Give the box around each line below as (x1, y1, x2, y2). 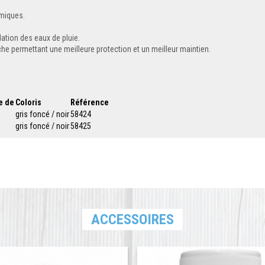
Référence (70, 98, 109, 108)
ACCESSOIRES (91, 211, 174, 228)
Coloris (15, 98, 41, 108)
